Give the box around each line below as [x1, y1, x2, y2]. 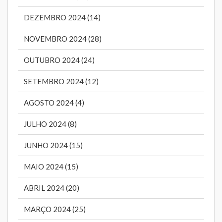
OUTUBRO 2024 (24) [24, 55, 95, 65]
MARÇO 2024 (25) [24, 205, 86, 214]
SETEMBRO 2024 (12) [24, 77, 99, 86]
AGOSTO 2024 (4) [24, 98, 84, 108]
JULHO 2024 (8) [24, 119, 77, 129]
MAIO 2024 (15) [24, 162, 78, 171]
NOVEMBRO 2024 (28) [24, 34, 102, 44]
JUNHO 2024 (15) [24, 141, 83, 150]
